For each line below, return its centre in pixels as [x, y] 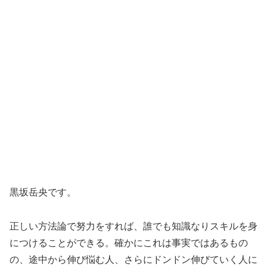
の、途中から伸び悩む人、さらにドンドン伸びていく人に [133, 259]
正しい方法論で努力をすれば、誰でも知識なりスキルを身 [133, 226]
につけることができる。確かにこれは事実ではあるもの [129, 243]
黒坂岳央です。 [43, 192]
